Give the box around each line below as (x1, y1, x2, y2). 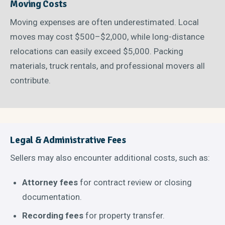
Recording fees (22, 210, 84, 220)
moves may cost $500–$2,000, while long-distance (10, 31, 205, 42)
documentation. (22, 191, 82, 202)
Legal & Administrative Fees (10, 134, 126, 146)
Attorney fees (22, 177, 78, 187)
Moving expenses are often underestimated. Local (10, 17, 199, 27)
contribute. (10, 75, 51, 85)
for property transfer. (83, 210, 165, 220)
